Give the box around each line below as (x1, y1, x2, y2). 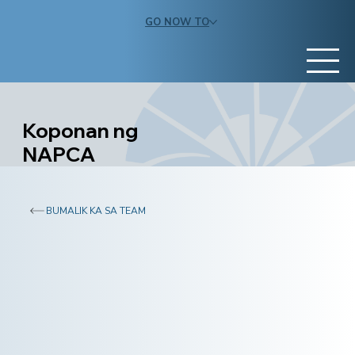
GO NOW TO (145, 14, 210, 29)
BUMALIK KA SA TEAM (46, 204, 147, 218)
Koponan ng (22, 117, 139, 143)
